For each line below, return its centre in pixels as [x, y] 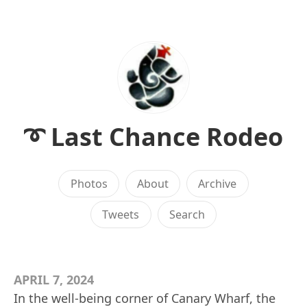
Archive [218, 184]
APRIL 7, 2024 [54, 280]
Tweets [121, 214]
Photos [89, 184]
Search [187, 214]
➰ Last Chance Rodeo [153, 137]
